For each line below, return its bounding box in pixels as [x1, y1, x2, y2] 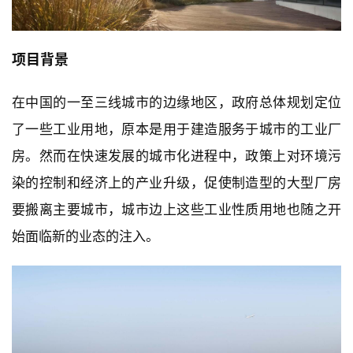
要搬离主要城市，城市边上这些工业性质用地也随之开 [12, 201, 341, 217]
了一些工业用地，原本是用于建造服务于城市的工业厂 [12, 121, 341, 137]
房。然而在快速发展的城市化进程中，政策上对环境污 [12, 147, 341, 164]
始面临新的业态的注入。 [12, 228, 159, 244]
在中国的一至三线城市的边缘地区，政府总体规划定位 [12, 94, 341, 110]
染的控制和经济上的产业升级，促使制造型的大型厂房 [12, 174, 341, 191]
